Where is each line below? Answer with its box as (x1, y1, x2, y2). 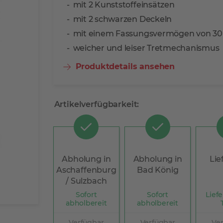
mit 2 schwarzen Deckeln (73, 14, 172, 24)
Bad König (136, 165, 179, 175)
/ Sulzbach (66, 176, 107, 186)
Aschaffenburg (56, 165, 116, 175)
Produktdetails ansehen (75, 62, 175, 71)
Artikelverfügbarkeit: (54, 100, 139, 109)
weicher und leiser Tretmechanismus (73, 43, 220, 53)
